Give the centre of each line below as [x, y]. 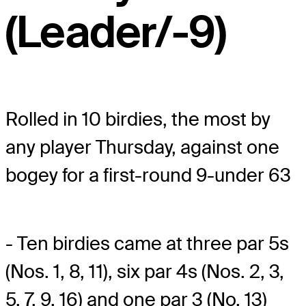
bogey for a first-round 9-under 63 [148, 175]
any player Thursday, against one [142, 147]
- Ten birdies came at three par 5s [147, 243]
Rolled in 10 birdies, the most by [138, 119]
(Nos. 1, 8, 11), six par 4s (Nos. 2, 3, [145, 271]
